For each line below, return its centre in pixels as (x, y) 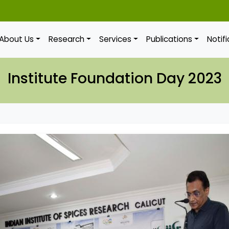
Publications (169, 39)
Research (67, 39)
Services (116, 39)
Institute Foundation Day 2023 (114, 78)
